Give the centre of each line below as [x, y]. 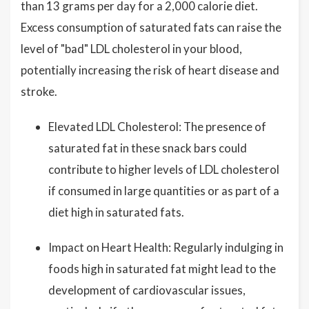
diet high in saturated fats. [116, 212]
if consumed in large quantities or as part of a [164, 191]
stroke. [39, 91]
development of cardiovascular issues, [147, 290]
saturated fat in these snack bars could [148, 148]
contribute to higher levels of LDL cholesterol [164, 169]
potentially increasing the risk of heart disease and [150, 70]
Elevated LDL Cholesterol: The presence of [157, 127]
